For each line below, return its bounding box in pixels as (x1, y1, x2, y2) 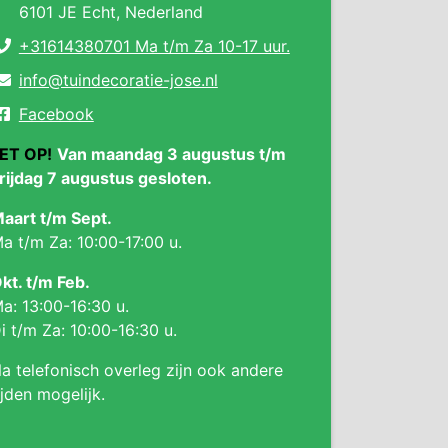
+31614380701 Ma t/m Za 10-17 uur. (18, 36, 290, 56)
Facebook (18, 104, 94, 124)
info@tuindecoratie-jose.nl (18, 70, 218, 90)
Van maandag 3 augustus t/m (57, 144, 286, 164)
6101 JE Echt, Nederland (18, 2, 203, 22)
